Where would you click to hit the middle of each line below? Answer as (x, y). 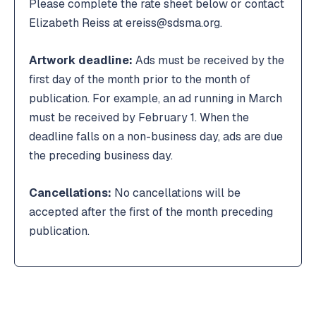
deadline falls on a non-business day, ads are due (156, 136)
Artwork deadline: (81, 60)
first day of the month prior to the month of (140, 79)
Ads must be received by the (208, 60)
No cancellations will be (176, 193)
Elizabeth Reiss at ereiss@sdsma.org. (126, 23)
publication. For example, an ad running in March (156, 98)
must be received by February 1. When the (139, 117)
